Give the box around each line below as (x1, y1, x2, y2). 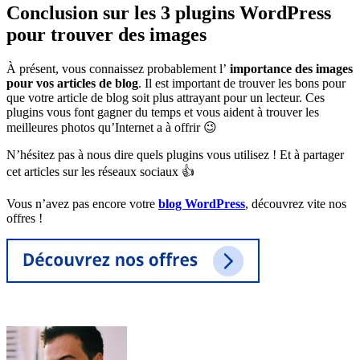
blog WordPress (158, 197, 245, 211)
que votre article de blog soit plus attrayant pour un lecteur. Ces (6, 91, 325, 105)
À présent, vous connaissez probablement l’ (6, 62, 230, 76)
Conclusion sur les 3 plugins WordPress (6, 2, 331, 24)
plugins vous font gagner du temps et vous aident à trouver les (6, 105, 319, 120)
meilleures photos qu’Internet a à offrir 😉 (6, 121, 217, 135)
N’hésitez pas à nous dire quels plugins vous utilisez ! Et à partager (6, 148, 344, 162)
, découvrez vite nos (245, 197, 346, 211)
